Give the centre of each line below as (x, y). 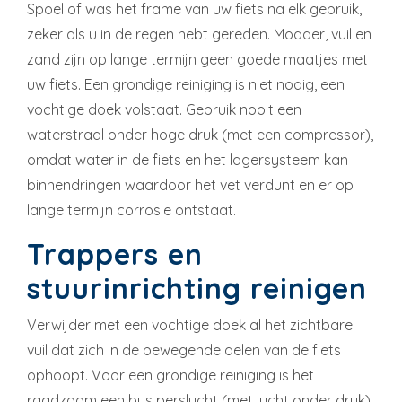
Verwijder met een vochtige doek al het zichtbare (190, 325)
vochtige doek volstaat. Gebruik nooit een (164, 110)
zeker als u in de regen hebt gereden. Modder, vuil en (199, 35)
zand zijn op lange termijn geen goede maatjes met (197, 60)
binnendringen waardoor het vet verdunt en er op (190, 185)
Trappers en (115, 254)
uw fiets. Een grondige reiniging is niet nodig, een (186, 85)
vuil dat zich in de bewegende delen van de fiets (184, 350)
